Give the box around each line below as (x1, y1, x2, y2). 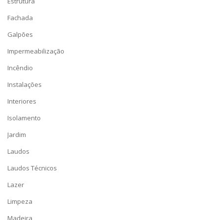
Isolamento (7, 113, 41, 122)
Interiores (7, 97, 36, 106)
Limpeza (7, 197, 32, 206)
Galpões (7, 30, 33, 39)
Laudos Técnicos (7, 164, 57, 172)
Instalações (7, 80, 42, 89)
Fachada (7, 13, 33, 22)
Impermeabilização (7, 47, 64, 55)
